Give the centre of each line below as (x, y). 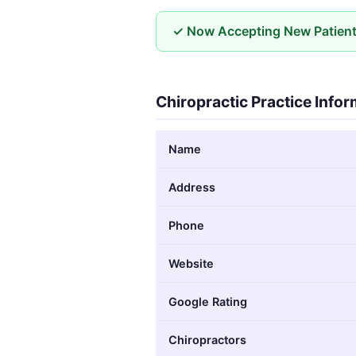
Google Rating (208, 301)
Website (191, 263)
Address (192, 187)
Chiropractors (207, 339)
